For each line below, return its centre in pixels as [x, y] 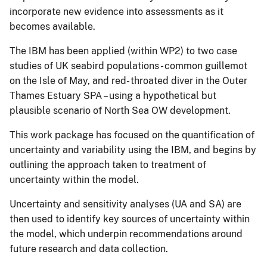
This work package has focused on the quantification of [132, 135]
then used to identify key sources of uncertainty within [130, 219]
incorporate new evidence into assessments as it [117, 11]
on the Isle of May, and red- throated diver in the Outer [128, 80]
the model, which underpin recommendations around [126, 234]
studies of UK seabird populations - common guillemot [128, 66]
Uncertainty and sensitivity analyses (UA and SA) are [125, 204]
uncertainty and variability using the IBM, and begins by [133, 150]
